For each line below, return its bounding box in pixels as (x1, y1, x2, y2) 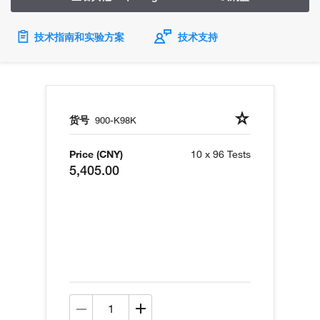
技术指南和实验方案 (34, 31, 127, 44)
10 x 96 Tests (191, 148, 251, 161)
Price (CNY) (69, 148, 123, 161)
